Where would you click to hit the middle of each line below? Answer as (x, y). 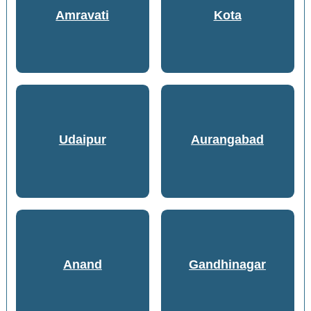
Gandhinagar (228, 265)
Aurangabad (228, 140)
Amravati (83, 15)
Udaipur (82, 140)
